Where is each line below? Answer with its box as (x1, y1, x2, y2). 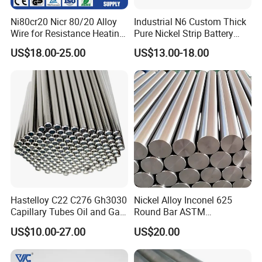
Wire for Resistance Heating (11, 26, 125, 40)
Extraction (11, 217, 53, 230)
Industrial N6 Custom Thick (133, 15, 246, 28)
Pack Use (133, 38, 172, 51)
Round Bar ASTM (133, 205, 205, 219)
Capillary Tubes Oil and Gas (11, 205, 125, 219)
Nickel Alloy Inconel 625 (133, 194, 232, 207)
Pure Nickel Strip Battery (133, 26, 233, 40)
